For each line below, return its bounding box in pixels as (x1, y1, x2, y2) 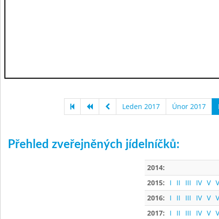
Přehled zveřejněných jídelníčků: (8, 139, 179, 151)
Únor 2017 (172, 102, 206, 111)
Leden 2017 (122, 102, 160, 111)
